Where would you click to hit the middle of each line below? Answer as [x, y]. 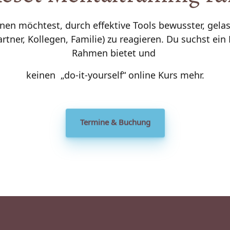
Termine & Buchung [115, 118]
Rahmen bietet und [115, 53]
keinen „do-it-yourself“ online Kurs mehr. [115, 75]
